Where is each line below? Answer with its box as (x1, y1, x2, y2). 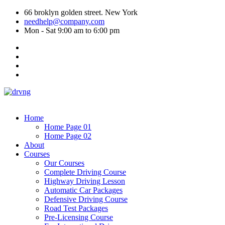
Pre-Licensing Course (44, 213, 113, 221)
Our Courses (44, 159, 84, 167)
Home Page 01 (44, 123, 91, 131)
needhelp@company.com (24, 17, 104, 26)
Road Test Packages (44, 204, 108, 212)
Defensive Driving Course (44, 195, 128, 203)
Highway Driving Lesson (44, 177, 125, 185)
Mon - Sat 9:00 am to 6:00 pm (24, 26, 120, 35)
